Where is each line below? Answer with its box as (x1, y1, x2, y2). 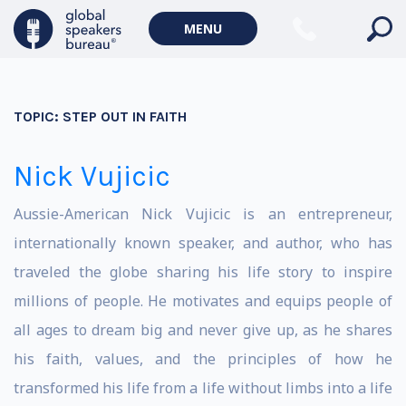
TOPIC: (14, 108, 63, 125)
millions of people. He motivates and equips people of (14, 291, 392, 311)
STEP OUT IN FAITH (63, 108, 187, 125)
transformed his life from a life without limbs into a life (14, 378, 392, 398)
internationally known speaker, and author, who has (14, 233, 392, 253)
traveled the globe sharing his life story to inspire (14, 262, 392, 282)
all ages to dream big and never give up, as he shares (14, 320, 392, 340)
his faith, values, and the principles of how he (14, 349, 392, 369)
